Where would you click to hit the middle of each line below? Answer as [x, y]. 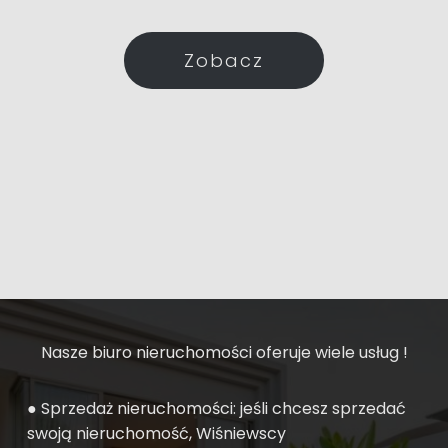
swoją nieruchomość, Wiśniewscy [156, 434]
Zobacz [224, 61]
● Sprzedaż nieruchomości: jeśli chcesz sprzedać [216, 409]
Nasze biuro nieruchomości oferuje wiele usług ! [224, 353]
